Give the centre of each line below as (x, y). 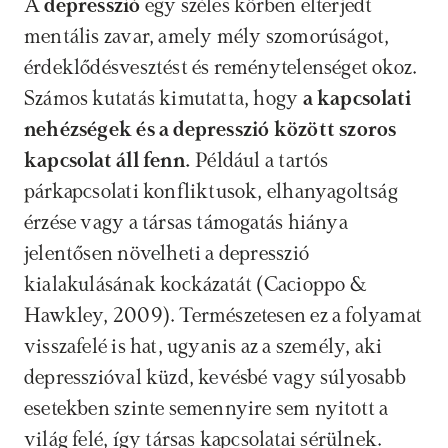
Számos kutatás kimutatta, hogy (163, 99)
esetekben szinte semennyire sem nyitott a (206, 409)
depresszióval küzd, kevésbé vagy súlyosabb (215, 378)
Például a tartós (262, 161)
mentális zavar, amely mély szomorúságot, (207, 37)
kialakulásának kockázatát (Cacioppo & (195, 285)
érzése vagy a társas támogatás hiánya (186, 223)
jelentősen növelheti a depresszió (166, 254)
